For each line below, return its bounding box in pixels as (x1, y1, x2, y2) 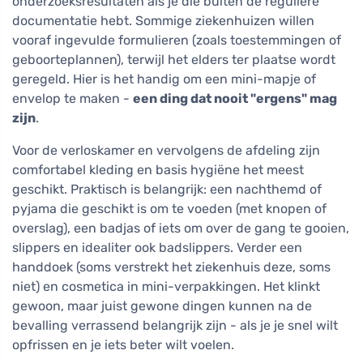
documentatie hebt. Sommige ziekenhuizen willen (12, 13, 314, 29)
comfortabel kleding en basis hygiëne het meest (12, 162, 304, 178)
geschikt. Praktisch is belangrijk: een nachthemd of (12, 181, 322, 198)
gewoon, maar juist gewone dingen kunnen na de (12, 298, 312, 314)
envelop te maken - (12, 91, 133, 107)
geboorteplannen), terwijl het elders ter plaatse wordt (12, 52, 335, 68)
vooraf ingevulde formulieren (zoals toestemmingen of (12, 32, 341, 49)
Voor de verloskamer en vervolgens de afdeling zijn (12, 143, 320, 159)
